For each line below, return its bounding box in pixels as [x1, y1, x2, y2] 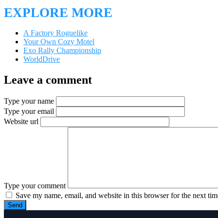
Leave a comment [4, 73, 92, 86]
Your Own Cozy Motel [23, 37, 94, 46]
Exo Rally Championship [23, 46, 101, 54]
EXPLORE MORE [4, 5, 112, 20]
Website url [4, 117, 38, 126]
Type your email [4, 107, 54, 115]
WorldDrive [23, 54, 60, 63]
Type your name [4, 96, 54, 105]
